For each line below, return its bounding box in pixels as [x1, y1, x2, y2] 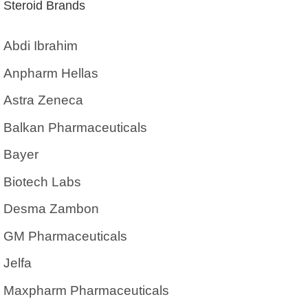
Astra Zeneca [3, 93, 83, 108]
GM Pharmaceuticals [3, 228, 127, 243]
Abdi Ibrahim [3, 38, 78, 54]
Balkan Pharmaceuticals [3, 120, 147, 135]
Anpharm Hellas [3, 65, 98, 80]
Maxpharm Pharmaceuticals [3, 283, 169, 298]
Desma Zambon [3, 201, 99, 217]
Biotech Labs [3, 174, 81, 189]
